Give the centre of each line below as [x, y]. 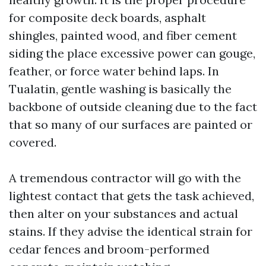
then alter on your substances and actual [123, 213]
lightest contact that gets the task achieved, [132, 196]
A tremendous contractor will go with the [125, 178]
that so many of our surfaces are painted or [131, 124]
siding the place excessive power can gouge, [132, 53]
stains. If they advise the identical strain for [131, 231]
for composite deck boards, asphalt [107, 18]
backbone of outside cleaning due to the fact [133, 107]
